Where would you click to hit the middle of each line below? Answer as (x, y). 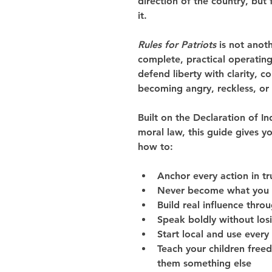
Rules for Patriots (177, 44)
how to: (155, 146)
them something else (204, 263)
